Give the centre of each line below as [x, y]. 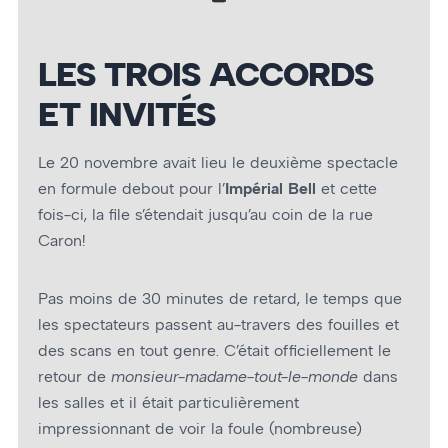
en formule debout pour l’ [131, 188]
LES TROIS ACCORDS [205, 73]
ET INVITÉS [126, 113]
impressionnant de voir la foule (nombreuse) [200, 429]
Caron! [61, 240]
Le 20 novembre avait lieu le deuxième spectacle [218, 162]
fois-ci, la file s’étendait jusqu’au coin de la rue [205, 214]
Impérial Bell [270, 188]
